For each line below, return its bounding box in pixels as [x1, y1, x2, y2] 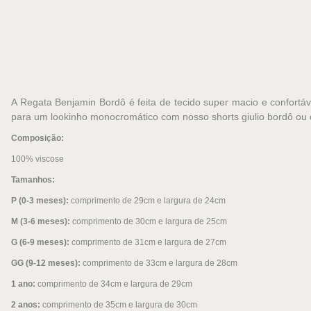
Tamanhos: [11, 175, 55, 185]
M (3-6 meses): [11, 217, 72, 227]
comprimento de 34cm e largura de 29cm [37, 279, 192, 289]
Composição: [11, 133, 64, 144]
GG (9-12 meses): [11, 258, 83, 269]
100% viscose [11, 154, 64, 165]
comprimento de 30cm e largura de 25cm [72, 217, 227, 227]
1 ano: [11, 279, 37, 289]
